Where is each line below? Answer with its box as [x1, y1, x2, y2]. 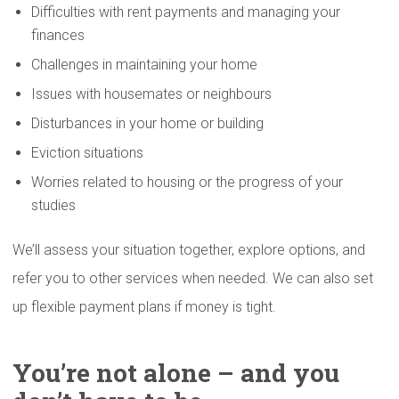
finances [31, 27, 85, 44]
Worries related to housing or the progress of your [31, 174, 343, 191]
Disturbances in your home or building [31, 115, 264, 132]
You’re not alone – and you [12, 356, 339, 389]
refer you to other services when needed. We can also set [12, 270, 373, 287]
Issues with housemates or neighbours [31, 85, 272, 102]
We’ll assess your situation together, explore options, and [12, 241, 365, 258]
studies [31, 197, 76, 214]
